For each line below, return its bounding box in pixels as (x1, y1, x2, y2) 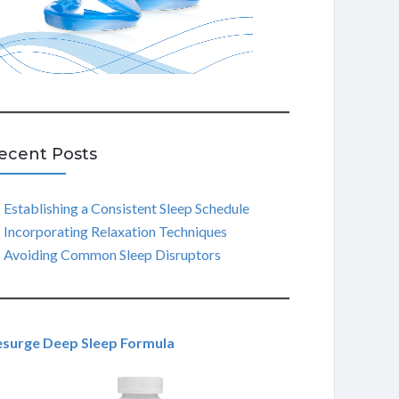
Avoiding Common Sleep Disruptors (3, 246, 221, 263)
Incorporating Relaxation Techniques (3, 223, 227, 240)
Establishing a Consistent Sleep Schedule (3, 199, 249, 216)
